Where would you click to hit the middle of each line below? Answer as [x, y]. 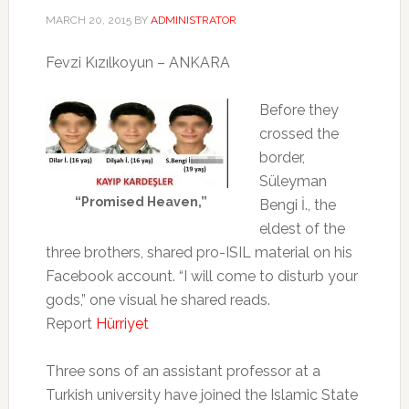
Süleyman [293, 182]
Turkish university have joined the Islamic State [201, 395]
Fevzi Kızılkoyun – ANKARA [137, 63]
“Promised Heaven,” [142, 202]
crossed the [299, 134]
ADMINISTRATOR [193, 21]
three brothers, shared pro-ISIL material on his [199, 253]
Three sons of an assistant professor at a [183, 372]
